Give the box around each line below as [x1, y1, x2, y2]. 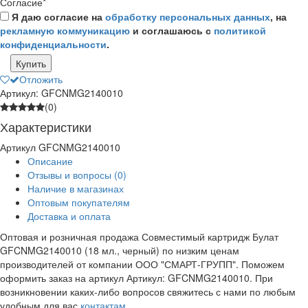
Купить [16, 56, 46, 70]
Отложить [19, 71, 63, 86]
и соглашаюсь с [130, 23, 214, 37]
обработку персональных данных [105, 9, 270, 23]
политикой [214, 23, 266, 37]
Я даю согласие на [9, 9, 105, 23]
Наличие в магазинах [27, 181, 124, 195]
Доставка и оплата [27, 208, 111, 223]
